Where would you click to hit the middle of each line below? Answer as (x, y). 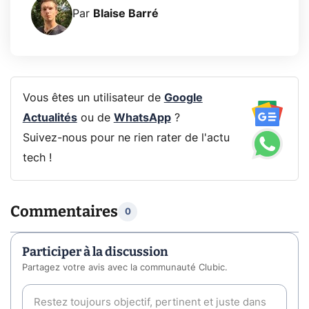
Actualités (50, 118)
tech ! (37, 158)
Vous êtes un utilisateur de (93, 98)
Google (183, 98)
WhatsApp (142, 118)
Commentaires (64, 212)
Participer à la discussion (95, 252)
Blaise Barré (126, 14)
